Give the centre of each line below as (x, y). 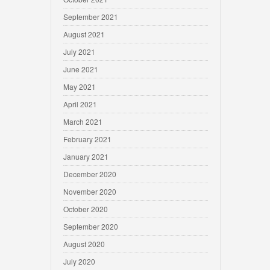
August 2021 (84, 34)
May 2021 (80, 86)
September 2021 (91, 17)
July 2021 (79, 52)
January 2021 (86, 156)
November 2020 (90, 191)
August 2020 (84, 244)
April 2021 (80, 104)
